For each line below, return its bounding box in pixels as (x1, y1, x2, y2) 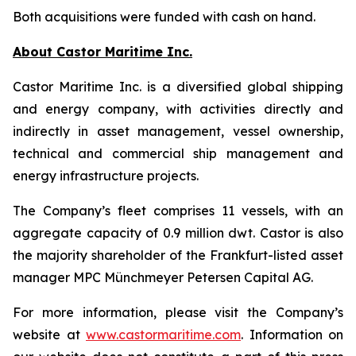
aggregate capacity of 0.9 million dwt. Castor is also (13, 225, 343, 241)
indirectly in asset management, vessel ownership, (13, 123, 343, 139)
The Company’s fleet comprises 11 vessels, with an (13, 203, 343, 219)
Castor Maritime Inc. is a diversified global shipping (13, 79, 343, 95)
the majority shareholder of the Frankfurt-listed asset (13, 247, 343, 263)
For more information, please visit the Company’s (13, 304, 343, 320)
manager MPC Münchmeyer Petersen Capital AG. (13, 269, 313, 285)
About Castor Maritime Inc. (13, 44, 192, 60)
